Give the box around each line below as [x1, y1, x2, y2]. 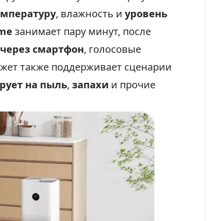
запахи [72, 78, 109, 91]
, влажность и [56, 7, 125, 20]
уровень [125, 7, 167, 20]
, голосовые [84, 42, 141, 56]
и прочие [109, 78, 155, 91]
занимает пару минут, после [12, 25, 151, 38]
